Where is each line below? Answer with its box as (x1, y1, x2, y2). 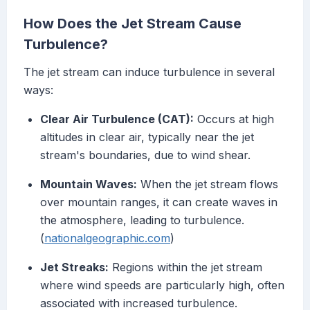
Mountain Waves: (40, 177, 137, 192)
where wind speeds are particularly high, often (40, 278, 284, 293)
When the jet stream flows (137, 177, 278, 192)
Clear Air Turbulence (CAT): (40, 112, 194, 127)
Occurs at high (194, 112, 274, 127)
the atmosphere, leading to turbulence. (40, 213, 244, 228)
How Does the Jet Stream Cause (24, 15, 241, 33)
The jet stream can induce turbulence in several (24, 65, 275, 80)
